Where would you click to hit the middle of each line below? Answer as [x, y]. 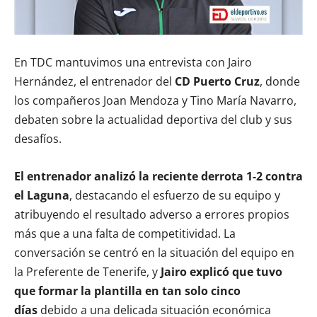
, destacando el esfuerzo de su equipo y [175, 195]
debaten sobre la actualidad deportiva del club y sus [153, 119]
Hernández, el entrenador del [94, 81]
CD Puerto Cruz [217, 81]
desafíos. [38, 138]
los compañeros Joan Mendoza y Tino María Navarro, [155, 100]
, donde [280, 81]
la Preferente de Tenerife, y [87, 271]
